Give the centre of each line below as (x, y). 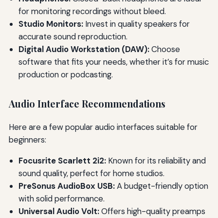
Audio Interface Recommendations (87, 103)
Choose (164, 49)
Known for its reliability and (156, 160)
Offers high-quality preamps (152, 211)
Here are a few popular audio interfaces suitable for (103, 127)
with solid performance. (61, 198)
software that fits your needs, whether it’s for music (113, 62)
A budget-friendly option (161, 186)
